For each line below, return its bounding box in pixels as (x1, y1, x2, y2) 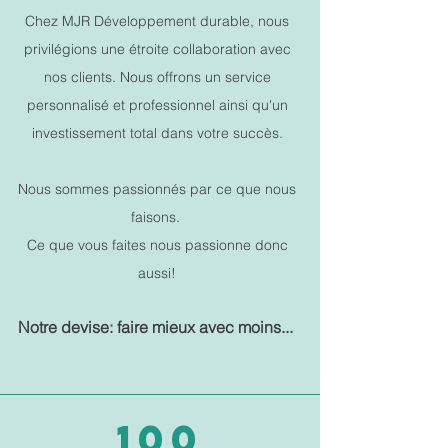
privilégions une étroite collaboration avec (23, 40, 291, 58)
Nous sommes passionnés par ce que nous (18, 180, 296, 198)
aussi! (138, 264, 176, 282)
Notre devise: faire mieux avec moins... (17, 317, 297, 337)
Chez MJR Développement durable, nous (25, 12, 289, 30)
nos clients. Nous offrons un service (43, 68, 271, 86)
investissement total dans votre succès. (31, 124, 283, 142)
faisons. (130, 208, 184, 226)
